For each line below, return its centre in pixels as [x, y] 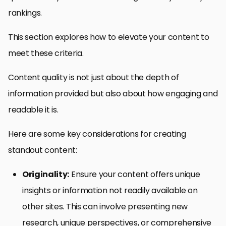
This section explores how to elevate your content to [109, 37]
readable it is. [33, 110]
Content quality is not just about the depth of [94, 78]
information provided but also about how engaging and [113, 94]
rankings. [25, 13]
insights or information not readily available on [110, 191]
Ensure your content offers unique [135, 175]
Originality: [46, 175]
